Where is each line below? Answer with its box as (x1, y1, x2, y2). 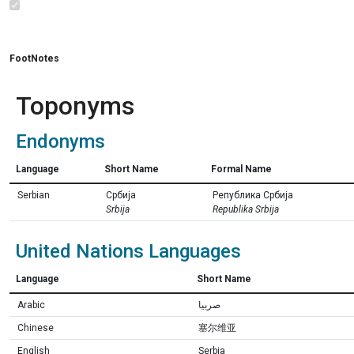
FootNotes (9, 53, 59, 64)
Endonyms (16, 130, 105, 153)
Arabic (17, 299, 45, 311)
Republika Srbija (213, 204, 279, 215)
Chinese (17, 322, 54, 333)
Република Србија (213, 190, 293, 201)
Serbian (17, 190, 50, 201)
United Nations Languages (16, 240, 241, 262)
